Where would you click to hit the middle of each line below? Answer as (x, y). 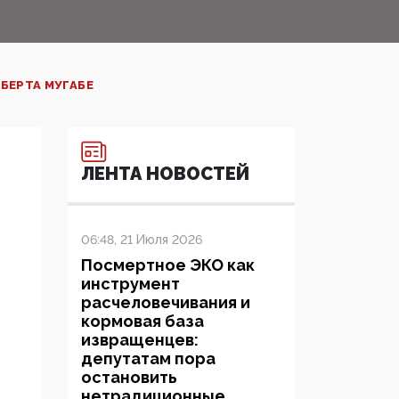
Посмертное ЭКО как (168, 265)
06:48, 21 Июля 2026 (142, 240)
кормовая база (142, 322)
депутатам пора (148, 359)
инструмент (130, 284)
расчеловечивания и (166, 303)
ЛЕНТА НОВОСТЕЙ (165, 174)
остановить (129, 378)
